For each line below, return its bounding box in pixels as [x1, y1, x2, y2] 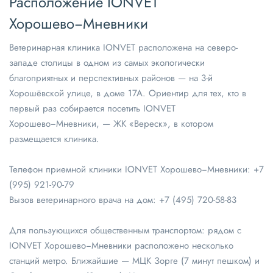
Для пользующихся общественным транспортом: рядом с [9, 223, 241, 237]
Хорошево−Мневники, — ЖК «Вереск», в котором [9, 116, 213, 130]
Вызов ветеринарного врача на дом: [9, 193, 159, 207]
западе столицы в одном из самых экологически [9, 55, 205, 69]
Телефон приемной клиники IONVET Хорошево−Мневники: [9, 162, 253, 176]
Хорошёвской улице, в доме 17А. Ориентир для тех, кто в [9, 86, 246, 100]
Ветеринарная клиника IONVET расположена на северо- [9, 40, 238, 54]
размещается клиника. [9, 132, 99, 146]
